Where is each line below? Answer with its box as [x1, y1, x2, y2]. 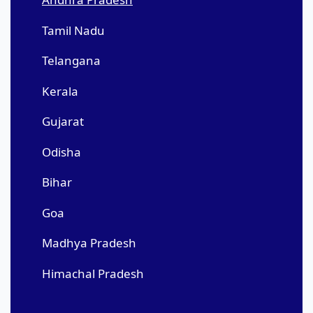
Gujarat [42, 113, 84, 129]
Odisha [42, 143, 81, 160]
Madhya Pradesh [42, 235, 136, 251]
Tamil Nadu [42, 22, 105, 38]
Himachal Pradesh [42, 265, 144, 282]
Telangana [42, 52, 101, 68]
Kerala [42, 82, 78, 99]
